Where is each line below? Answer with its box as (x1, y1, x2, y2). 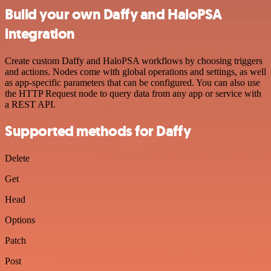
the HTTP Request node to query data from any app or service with (5, 88, 261, 99)
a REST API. (5, 99, 56, 109)
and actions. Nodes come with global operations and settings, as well (5, 66, 266, 77)
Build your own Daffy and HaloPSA (5, 4, 222, 24)
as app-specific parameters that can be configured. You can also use (5, 77, 260, 88)
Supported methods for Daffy (5, 122, 191, 142)
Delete (5, 153, 30, 164)
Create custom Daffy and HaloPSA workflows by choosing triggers (5, 55, 263, 66)
